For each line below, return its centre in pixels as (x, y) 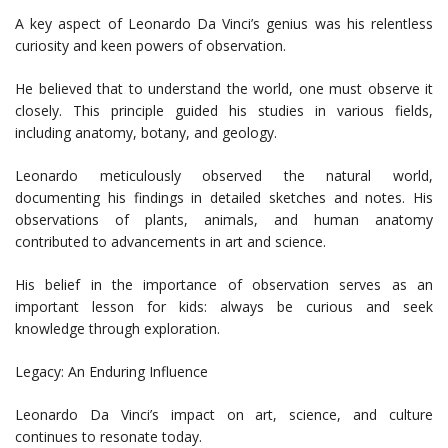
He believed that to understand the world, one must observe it (224, 89)
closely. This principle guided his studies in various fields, (224, 111)
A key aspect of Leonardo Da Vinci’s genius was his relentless (224, 24)
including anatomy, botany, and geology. (146, 133)
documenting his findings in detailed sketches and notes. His (224, 198)
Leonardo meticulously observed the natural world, (224, 176)
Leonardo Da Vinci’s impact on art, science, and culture (224, 415)
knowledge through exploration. (117, 329)
